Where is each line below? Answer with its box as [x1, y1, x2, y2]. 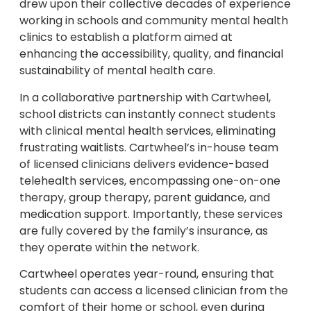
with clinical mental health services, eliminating [19, 122, 276, 139]
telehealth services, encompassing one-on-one [19, 172, 280, 189]
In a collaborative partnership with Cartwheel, [19, 89, 271, 106]
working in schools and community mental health [19, 12, 288, 29]
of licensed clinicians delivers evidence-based [19, 155, 269, 172]
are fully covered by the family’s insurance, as [19, 222, 268, 239]
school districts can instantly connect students [19, 106, 276, 122]
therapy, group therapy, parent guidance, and [19, 189, 270, 205]
